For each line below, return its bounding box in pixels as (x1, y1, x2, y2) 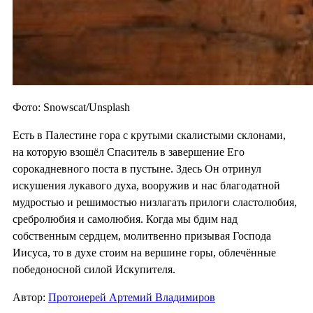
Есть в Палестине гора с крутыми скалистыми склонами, (13, 129, 286, 141)
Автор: (13, 291, 48, 303)
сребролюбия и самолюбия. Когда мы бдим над (13, 212, 238, 225)
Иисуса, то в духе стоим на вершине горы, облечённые (13, 246, 276, 259)
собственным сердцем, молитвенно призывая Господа (13, 229, 271, 242)
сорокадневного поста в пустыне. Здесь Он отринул (13, 162, 261, 175)
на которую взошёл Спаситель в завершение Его (13, 145, 245, 158)
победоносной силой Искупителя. (13, 263, 175, 275)
